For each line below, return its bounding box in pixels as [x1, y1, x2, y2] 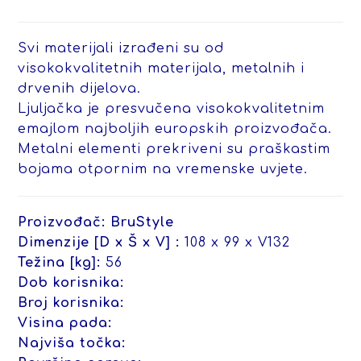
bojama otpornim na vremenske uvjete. [18, 161, 309, 176]
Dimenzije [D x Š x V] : [18, 234, 180, 250]
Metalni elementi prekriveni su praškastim [18, 141, 331, 156]
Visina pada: [18, 315, 113, 330]
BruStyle [110, 214, 175, 230]
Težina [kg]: [18, 255, 102, 270]
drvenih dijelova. [18, 81, 142, 96]
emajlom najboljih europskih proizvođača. [18, 121, 333, 136]
